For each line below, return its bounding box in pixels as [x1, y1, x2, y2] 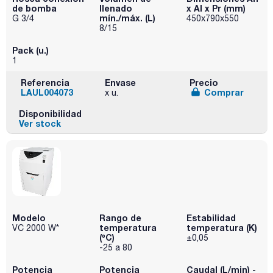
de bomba [12, 2, 57, 13]
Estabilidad [186, 212, 236, 223]
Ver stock [18, 118, 61, 129]
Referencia [21, 77, 69, 88]
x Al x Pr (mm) [186, 2, 246, 13]
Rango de [99, 212, 141, 223]
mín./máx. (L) [99, 12, 155, 23]
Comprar [204, 87, 244, 97]
